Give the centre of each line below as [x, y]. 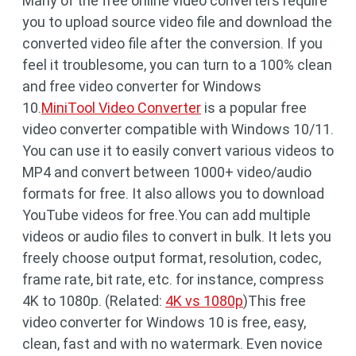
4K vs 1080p [204, 300]
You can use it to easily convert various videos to [178, 150]
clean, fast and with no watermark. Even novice [172, 343]
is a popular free [254, 107]
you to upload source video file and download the [177, 21]
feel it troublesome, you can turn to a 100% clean [177, 64]
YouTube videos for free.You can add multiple [166, 215]
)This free [275, 300]
